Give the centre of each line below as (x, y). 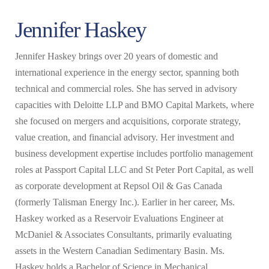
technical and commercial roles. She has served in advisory (126, 89)
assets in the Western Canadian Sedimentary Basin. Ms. (120, 251)
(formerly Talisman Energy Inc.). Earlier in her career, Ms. (125, 202)
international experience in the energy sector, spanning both (127, 73)
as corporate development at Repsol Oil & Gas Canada (119, 186)
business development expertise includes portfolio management (134, 154)
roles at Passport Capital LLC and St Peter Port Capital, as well (134, 170)
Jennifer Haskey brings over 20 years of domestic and (116, 56)
